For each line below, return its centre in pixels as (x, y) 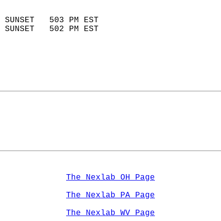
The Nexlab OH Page (110, 178)
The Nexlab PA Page (110, 195)
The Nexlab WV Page (110, 213)
